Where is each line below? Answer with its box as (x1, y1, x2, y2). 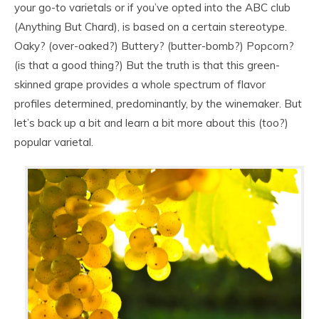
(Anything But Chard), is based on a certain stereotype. (14, 19, 287, 33)
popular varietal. (14, 135, 93, 149)
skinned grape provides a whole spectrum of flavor (14, 77, 266, 91)
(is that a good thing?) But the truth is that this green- (14, 58, 280, 72)
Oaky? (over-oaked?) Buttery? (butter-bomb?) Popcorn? (14, 38, 294, 53)
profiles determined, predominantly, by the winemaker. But (14, 96, 302, 110)
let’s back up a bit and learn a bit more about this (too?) (14, 115, 288, 130)
